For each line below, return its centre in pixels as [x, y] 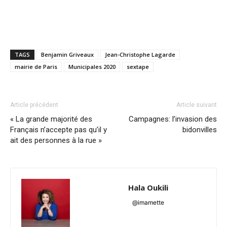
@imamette [148, 203]
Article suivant [197, 105]
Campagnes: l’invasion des [173, 119]
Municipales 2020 [92, 67]
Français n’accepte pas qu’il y [59, 130]
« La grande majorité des [51, 119]
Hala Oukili [148, 188]
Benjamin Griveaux [67, 55]
